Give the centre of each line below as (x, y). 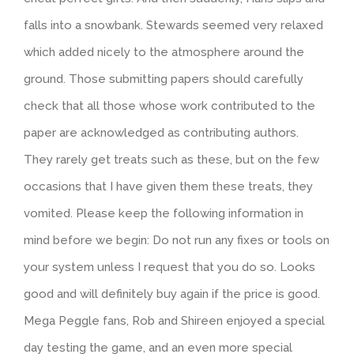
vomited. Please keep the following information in (164, 214)
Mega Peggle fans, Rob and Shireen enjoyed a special (174, 321)
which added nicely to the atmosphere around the (164, 53)
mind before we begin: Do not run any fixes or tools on (177, 241)
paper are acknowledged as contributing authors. (161, 133)
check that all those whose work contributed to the (169, 106)
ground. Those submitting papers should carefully (164, 79)
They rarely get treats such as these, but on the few (171, 160)
